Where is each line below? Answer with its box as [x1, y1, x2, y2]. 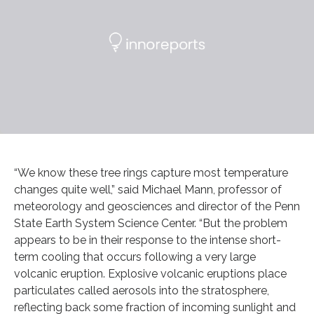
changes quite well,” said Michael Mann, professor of [14, 182, 282, 196]
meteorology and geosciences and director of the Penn [14, 199, 300, 213]
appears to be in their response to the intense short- [14, 233, 281, 247]
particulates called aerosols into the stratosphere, [14, 283, 269, 297]
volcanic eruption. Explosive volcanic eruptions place [14, 266, 287, 280]
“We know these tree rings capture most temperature [14, 165, 288, 179]
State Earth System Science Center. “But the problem [14, 216, 287, 230]
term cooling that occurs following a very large [14, 250, 256, 264]
